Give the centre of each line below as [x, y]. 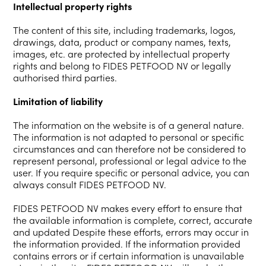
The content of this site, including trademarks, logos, [125, 30]
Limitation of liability [58, 101]
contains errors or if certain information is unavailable [129, 255]
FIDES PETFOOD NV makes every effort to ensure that [128, 208]
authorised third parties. [65, 77]
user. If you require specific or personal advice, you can [132, 172]
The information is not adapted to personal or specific [129, 137]
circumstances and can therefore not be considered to [130, 148]
